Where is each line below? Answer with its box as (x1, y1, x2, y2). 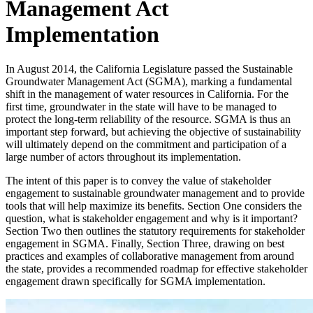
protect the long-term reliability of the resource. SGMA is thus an (6, 112, 291, 125)
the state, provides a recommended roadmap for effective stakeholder (6, 262, 307, 275)
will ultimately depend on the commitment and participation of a (6, 138, 286, 150)
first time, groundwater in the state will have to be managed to (6, 100, 277, 112)
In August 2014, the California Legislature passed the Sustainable (6, 62, 293, 75)
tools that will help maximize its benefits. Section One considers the (6, 199, 302, 212)
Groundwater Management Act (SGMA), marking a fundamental (6, 75, 292, 87)
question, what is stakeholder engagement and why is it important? (6, 212, 298, 224)
